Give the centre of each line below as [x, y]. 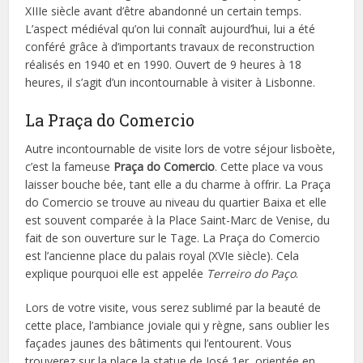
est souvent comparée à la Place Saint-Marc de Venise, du [178, 220]
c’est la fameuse [70, 166]
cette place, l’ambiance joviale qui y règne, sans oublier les [178, 325]
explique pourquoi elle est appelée [116, 273]
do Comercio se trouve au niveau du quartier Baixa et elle [176, 202]
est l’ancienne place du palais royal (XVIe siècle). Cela [162, 255]
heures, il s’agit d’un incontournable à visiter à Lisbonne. [171, 82]
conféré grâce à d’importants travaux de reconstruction [170, 46]
